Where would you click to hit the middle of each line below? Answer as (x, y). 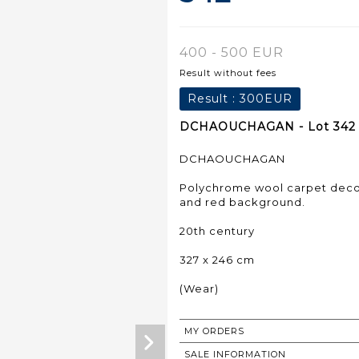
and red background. (242, 202)
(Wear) (199, 288)
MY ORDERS (214, 331)
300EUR (266, 98)
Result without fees (228, 73)
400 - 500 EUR (232, 52)
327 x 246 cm (217, 259)
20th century (217, 230)
